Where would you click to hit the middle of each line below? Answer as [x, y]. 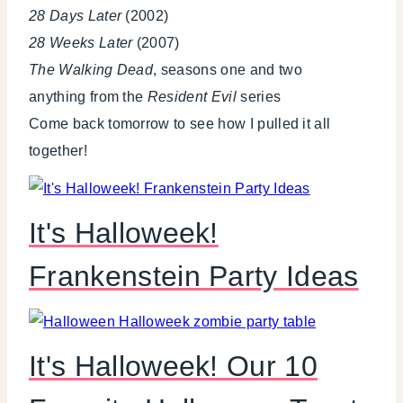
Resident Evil [192, 97]
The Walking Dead [91, 70]
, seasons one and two [228, 70]
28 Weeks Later [81, 43]
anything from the [88, 97]
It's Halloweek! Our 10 [174, 367]
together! [58, 151]
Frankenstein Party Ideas [194, 277]
